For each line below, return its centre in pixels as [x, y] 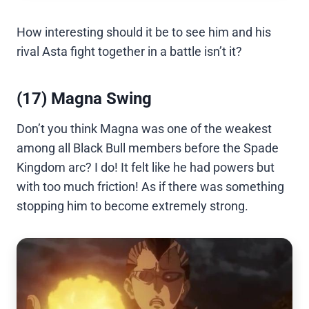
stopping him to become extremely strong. [132, 206]
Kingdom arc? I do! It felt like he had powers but [146, 168]
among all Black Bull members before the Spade [148, 148]
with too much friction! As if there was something [150, 187]
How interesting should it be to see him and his [144, 32]
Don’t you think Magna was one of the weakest [144, 129]
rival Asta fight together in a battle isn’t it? [129, 52]
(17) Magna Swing [84, 99]
